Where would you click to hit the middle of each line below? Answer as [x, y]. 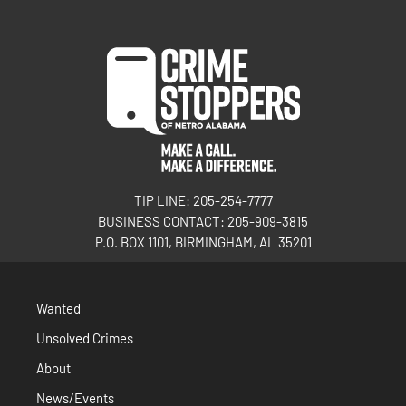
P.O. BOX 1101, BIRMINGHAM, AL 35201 [203, 242]
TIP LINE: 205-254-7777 [203, 200]
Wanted [58, 308]
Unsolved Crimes [85, 338]
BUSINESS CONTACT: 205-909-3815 [203, 221]
